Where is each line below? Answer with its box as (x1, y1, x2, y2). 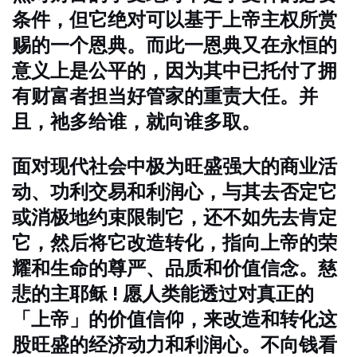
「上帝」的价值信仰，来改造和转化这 (12, 308, 337, 331)
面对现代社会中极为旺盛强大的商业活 (12, 155, 337, 178)
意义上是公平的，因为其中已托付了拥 (12, 59, 337, 82)
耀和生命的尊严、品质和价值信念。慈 (12, 257, 337, 280)
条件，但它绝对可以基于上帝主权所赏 (12, 8, 337, 31)
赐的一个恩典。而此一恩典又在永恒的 (12, 33, 337, 57)
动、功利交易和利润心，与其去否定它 (12, 180, 337, 203)
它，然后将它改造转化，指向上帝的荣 (12, 231, 337, 254)
